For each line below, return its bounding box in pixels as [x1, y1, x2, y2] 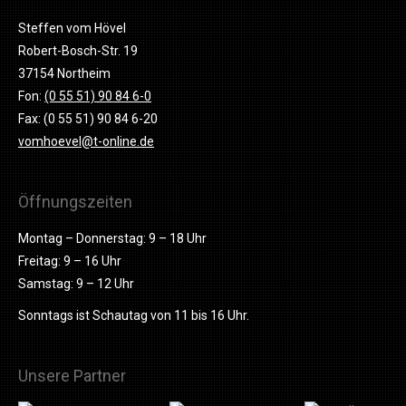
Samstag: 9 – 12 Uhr [18, 276, 134, 291]
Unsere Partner [18, 366, 126, 385]
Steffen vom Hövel [18, 21, 126, 35]
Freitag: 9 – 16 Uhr [18, 254, 121, 268]
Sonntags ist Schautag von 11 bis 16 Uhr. [18, 308, 249, 323]
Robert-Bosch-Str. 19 [18, 43, 138, 58]
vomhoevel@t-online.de [18, 134, 154, 149]
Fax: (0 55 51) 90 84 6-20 [18, 111, 158, 126]
